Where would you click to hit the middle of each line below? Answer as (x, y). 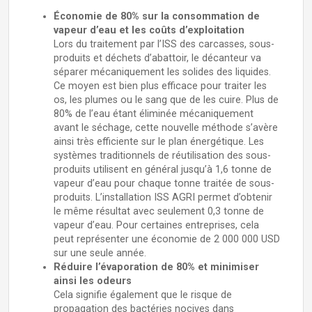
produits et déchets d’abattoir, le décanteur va (157, 58)
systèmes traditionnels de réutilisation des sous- (162, 156)
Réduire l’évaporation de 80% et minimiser (156, 267)
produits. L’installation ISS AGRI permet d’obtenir (163, 198)
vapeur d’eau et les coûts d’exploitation (149, 31)
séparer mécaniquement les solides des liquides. (162, 72)
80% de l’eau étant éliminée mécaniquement (154, 114)
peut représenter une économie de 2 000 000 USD (167, 240)
